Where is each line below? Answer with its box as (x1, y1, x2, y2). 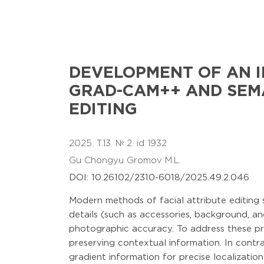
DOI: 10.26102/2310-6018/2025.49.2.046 (69, 174, 249, 181)
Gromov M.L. (127, 157, 184, 164)
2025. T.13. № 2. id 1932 (69, 140, 167, 147)
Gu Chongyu (69, 157, 127, 164)
